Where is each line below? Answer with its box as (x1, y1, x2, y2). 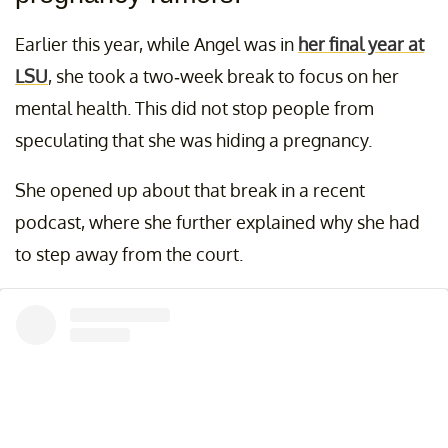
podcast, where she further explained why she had (15, 211, 420, 234)
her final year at (298, 33, 424, 56)
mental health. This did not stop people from (15, 97, 374, 120)
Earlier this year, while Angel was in (15, 33, 298, 56)
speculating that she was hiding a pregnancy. (15, 129, 372, 152)
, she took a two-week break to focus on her (48, 65, 399, 88)
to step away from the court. (15, 243, 243, 266)
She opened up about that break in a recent (15, 179, 365, 202)
